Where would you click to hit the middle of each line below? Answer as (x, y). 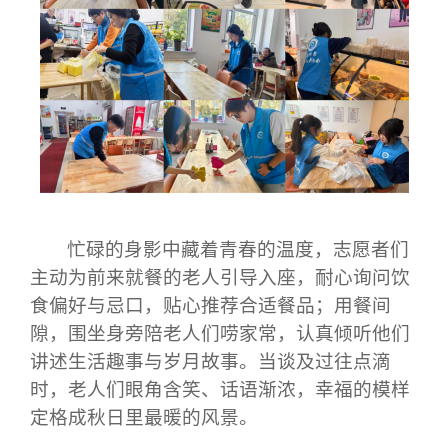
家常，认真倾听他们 (324, 333)
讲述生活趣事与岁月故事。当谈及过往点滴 (210, 361)
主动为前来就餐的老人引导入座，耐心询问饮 (220, 277)
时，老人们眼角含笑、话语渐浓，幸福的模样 (220, 389)
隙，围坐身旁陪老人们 (125, 333)
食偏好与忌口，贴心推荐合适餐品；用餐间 (210, 305)
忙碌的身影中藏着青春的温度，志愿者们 (238, 249)
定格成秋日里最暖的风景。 (144, 417)
